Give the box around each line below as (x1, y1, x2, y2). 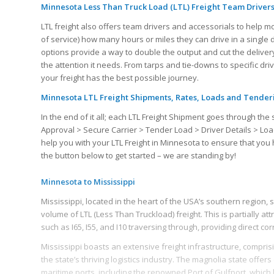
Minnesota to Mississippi (41, 176, 135, 187)
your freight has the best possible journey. (41, 72, 199, 83)
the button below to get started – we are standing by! (41, 149, 236, 161)
